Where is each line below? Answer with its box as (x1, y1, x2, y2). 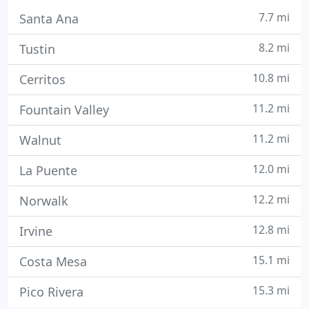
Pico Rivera (19, 283, 83, 300)
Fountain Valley (19, 101, 109, 118)
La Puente (19, 162, 77, 179)
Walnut (19, 132, 61, 148)
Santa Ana (19, 10, 79, 27)
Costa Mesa (19, 253, 87, 270)
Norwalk (19, 192, 68, 209)
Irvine (19, 223, 52, 239)
